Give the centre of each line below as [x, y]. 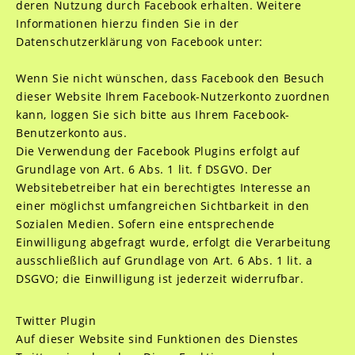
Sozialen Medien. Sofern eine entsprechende [145, 224]
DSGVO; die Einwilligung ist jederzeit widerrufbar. [160, 279]
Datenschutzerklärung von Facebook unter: [139, 42]
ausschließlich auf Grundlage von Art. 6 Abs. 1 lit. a [164, 260]
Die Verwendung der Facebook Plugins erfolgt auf [158, 151]
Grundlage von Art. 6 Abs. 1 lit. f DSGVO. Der [144, 169]
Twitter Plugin [56, 321]
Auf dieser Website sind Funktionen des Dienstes [157, 339]
